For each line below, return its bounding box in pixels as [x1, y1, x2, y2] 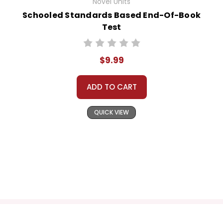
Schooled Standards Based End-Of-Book [22, 9, 201, 21]
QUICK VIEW [94, 108, 129, 117]
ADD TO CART [86, 82, 137, 93]
